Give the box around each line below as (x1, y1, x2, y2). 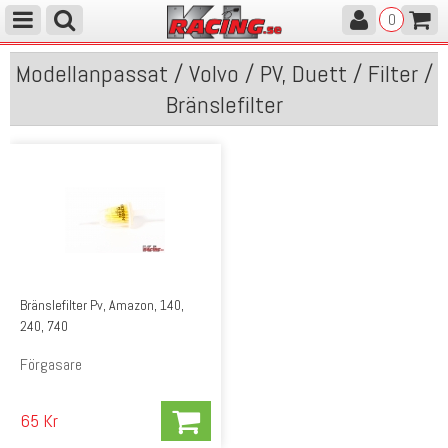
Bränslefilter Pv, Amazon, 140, (20, 295, 184, 314)
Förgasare (20, 353, 82, 375)
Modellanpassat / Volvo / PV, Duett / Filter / (15, 58, 433, 89)
